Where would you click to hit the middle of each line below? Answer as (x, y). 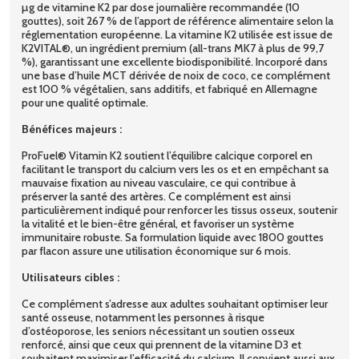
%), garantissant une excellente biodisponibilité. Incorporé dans (175, 61)
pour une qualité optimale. (85, 102)
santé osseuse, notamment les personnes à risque (143, 317)
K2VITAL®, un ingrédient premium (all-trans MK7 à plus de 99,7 (173, 48)
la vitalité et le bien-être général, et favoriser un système (158, 223)
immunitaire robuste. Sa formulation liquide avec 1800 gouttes (173, 237)
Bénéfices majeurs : (72, 129)
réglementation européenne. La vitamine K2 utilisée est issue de (177, 34)
